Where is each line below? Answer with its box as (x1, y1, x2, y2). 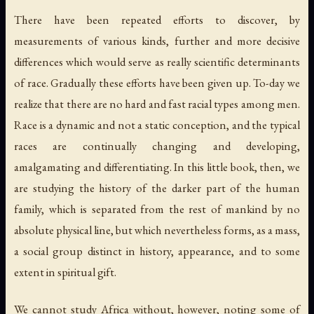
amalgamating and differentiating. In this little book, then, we (14, 158, 300, 175)
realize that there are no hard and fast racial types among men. (14, 95, 300, 111)
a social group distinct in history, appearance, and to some (14, 243, 300, 259)
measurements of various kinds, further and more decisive (14, 32, 300, 48)
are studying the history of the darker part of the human (14, 179, 300, 196)
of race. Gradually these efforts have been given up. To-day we (14, 74, 300, 90)
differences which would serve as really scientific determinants (14, 53, 300, 69)
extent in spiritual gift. (14, 264, 116, 280)
